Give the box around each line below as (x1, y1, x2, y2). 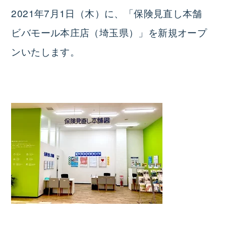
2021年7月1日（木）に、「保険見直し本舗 (11, 6, 212, 20)
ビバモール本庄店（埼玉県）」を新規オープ (11, 25, 207, 39)
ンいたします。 (11, 44, 80, 58)
